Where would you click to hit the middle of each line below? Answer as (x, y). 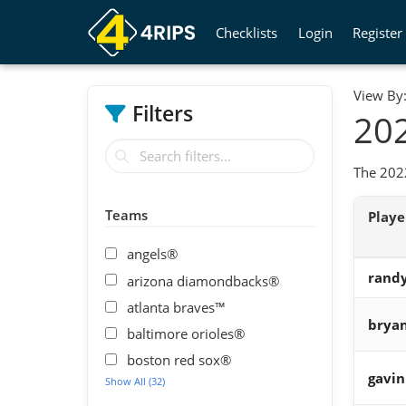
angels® (153, 254)
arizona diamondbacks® (203, 280)
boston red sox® (179, 360)
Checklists (247, 32)
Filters (163, 114)
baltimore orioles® (186, 333)
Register (378, 32)
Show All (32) (135, 382)
